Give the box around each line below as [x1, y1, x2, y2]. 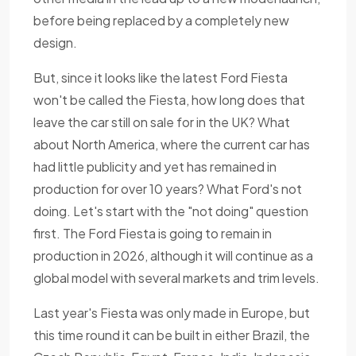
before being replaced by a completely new [33, 12, 289, 29]
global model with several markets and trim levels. [33, 269, 319, 287]
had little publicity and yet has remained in [33, 158, 277, 176]
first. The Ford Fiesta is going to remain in [33, 225, 272, 242]
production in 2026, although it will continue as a [33, 247, 313, 265]
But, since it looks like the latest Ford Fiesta [33, 69, 288, 87]
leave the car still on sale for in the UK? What [33, 114, 290, 131]
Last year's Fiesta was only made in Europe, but [33, 304, 310, 322]
